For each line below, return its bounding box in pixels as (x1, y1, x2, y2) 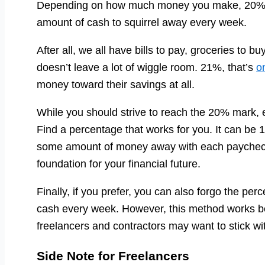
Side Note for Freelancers (37, 249, 189, 263)
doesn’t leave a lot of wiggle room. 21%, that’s (37, 62, 256, 74)
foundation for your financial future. (37, 158, 201, 170)
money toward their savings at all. (37, 79, 195, 91)
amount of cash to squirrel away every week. (37, 17, 247, 29)
